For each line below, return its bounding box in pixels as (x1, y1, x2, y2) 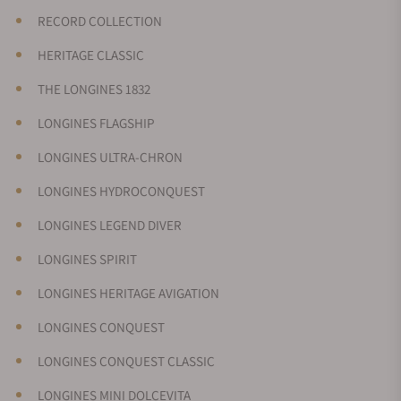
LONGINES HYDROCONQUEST (38, 181, 205, 200)
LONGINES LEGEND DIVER (38, 215, 182, 234)
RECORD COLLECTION (38, 11, 162, 30)
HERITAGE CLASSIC (38, 45, 144, 64)
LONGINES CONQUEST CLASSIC (38, 351, 215, 370)
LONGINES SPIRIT (38, 249, 137, 268)
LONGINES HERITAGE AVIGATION (38, 283, 219, 302)
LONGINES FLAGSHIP (38, 113, 155, 132)
